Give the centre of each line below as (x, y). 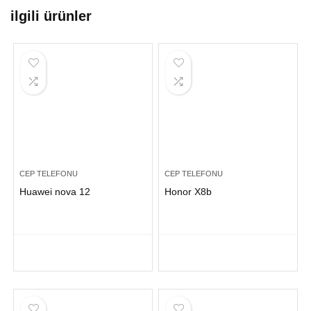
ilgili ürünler (51, 16)
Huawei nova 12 (55, 192)
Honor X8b (188, 192)
